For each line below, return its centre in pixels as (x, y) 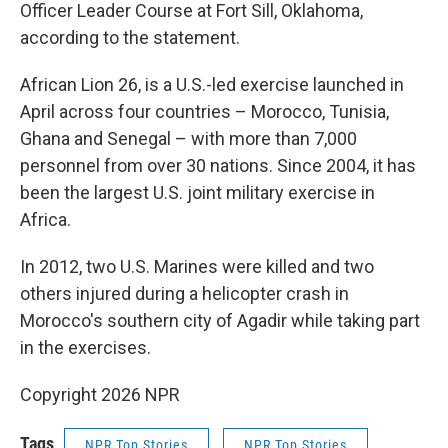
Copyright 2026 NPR (100, 394)
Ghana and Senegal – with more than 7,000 (188, 138)
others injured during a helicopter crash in (184, 293)
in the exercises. (85, 347)
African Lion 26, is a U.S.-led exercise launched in (212, 84)
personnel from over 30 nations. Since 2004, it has (218, 165)
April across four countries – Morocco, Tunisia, (204, 111)
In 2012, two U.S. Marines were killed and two (197, 266)
